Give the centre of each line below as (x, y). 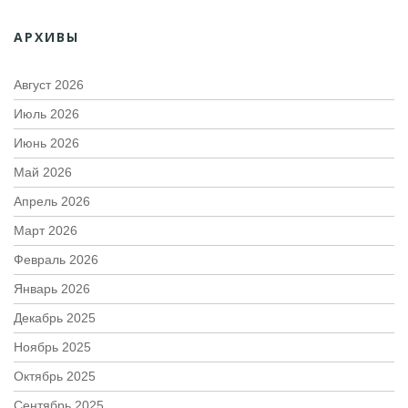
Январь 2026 (52, 289)
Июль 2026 (46, 114)
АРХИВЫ (46, 37)
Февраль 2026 (56, 260)
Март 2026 (46, 231)
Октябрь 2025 (55, 377)
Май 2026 (43, 173)
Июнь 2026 (46, 143)
